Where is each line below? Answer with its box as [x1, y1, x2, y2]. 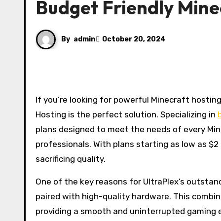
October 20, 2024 [102, 35, 166, 43]
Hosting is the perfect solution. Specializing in [36, 110, 218, 119]
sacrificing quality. [36, 154, 106, 164]
